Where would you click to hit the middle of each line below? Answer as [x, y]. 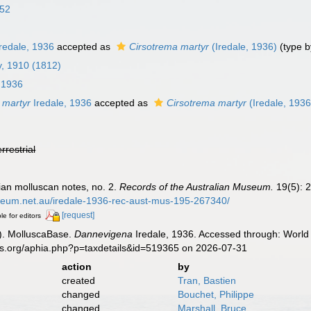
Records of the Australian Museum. [197, 187]
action [76, 266]
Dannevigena [104, 234]
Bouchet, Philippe [216, 294]
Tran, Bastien [207, 280]
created [78, 280]
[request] [78, 215]
